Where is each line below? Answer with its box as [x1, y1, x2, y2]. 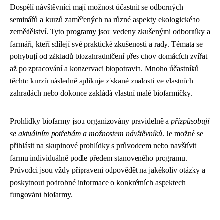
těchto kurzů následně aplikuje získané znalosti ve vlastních [10, 76, 193, 85]
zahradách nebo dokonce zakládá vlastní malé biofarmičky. [10, 88, 192, 97]
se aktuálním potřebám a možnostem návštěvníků [10, 129, 162, 137]
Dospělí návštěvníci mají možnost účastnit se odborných [10, 2, 183, 11]
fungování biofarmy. [10, 190, 73, 199]
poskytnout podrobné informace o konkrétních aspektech [10, 178, 186, 187]
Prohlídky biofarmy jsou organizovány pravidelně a [10, 116, 171, 125]
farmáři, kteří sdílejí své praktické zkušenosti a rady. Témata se [10, 39, 203, 48]
